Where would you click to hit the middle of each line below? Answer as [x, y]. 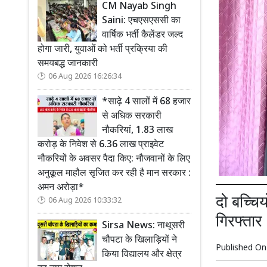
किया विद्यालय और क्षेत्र [142, 255]
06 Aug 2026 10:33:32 [85, 201]
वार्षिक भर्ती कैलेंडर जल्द [142, 35]
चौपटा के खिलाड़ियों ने [139, 240]
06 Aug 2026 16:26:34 [85, 77]
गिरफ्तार [239, 223]
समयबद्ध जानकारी [68, 64]
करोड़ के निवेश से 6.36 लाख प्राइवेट [101, 145]
